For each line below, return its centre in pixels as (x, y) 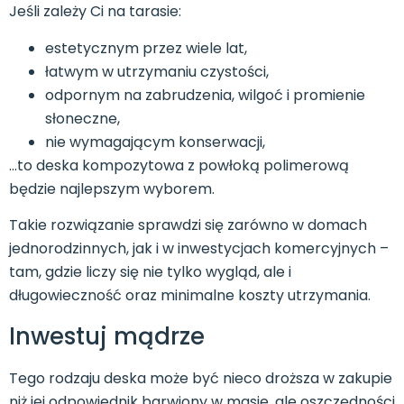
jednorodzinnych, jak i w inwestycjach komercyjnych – (199, 249)
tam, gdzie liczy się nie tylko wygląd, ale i (150, 272)
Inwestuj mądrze (107, 336)
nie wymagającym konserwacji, (155, 142)
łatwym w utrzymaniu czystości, (157, 71)
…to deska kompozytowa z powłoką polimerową (179, 165)
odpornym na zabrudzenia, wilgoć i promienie (205, 95)
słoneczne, (83, 118)
